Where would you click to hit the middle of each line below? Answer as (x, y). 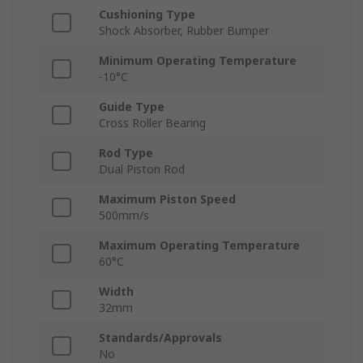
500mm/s (124, 216)
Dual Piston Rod (142, 169)
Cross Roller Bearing (152, 123)
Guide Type (132, 107)
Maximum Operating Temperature (199, 246)
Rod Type (126, 153)
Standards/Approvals (160, 338)
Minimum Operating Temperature (198, 61)
